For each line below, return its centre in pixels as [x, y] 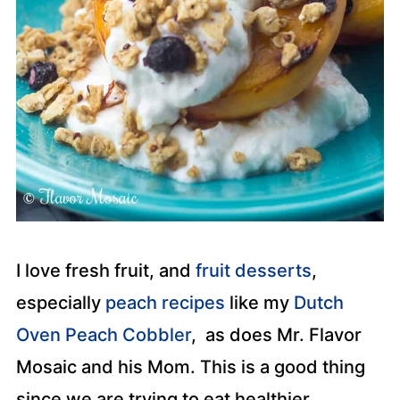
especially [60, 303]
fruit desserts [253, 271]
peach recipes [165, 303]
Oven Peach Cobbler [103, 335]
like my [259, 303]
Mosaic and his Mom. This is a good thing [190, 367]
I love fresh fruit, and [105, 271]
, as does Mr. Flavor [276, 335]
